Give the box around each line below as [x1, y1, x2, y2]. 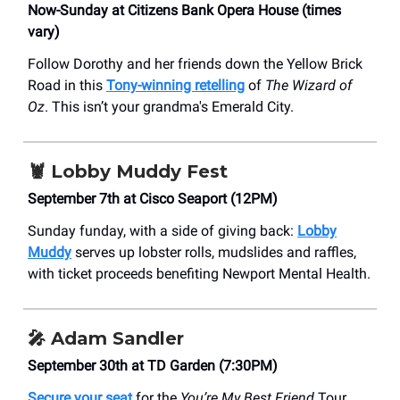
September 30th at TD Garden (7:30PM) [28, 356, 278, 374]
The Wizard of [265, 76, 352, 94]
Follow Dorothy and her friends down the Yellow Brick [28, 54, 362, 72]
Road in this [28, 76, 106, 94]
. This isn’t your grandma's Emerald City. [45, 97, 294, 115]
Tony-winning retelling [106, 76, 245, 94]
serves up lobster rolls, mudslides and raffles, [71, 243, 356, 261]
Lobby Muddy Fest [46, 160, 228, 182]
